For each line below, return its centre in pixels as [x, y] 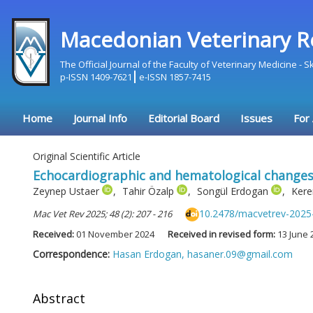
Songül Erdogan [234, 191]
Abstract [59, 299]
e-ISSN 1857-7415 [175, 77]
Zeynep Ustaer [67, 191]
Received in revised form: [223, 234]
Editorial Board [184, 118]
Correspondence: [73, 254]
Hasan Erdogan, [150, 254]
